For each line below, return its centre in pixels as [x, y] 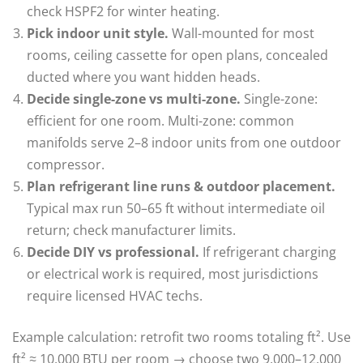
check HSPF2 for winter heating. [123, 11]
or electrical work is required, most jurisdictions [173, 273]
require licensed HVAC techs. [115, 295]
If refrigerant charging [268, 252]
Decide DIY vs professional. [113, 252]
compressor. [66, 164]
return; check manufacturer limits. [131, 230]
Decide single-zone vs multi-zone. [134, 98]
